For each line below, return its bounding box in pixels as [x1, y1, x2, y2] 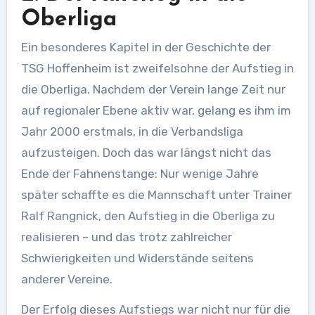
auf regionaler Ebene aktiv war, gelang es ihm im [20, 103, 291, 118]
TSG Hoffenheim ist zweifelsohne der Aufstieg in [20, 61, 294, 76]
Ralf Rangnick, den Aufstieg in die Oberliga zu [20, 209, 275, 224]
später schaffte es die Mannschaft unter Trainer [20, 188, 292, 202]
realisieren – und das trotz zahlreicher [20, 230, 232, 245]
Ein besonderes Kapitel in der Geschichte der [20, 40, 271, 55]
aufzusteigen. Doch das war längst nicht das [20, 146, 271, 160]
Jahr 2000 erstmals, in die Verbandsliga [20, 124, 243, 139]
